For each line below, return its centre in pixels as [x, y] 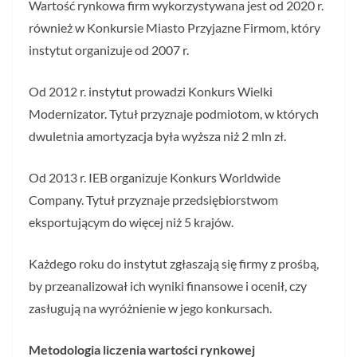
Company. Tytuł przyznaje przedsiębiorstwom [153, 200]
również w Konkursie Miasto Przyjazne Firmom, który [175, 27]
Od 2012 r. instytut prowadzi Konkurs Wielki [151, 91]
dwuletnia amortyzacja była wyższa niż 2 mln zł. [157, 136]
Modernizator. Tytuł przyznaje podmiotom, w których [174, 114]
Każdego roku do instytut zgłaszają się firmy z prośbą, [174, 263]
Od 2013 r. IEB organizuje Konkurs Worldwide [155, 177]
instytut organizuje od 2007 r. [109, 50]
